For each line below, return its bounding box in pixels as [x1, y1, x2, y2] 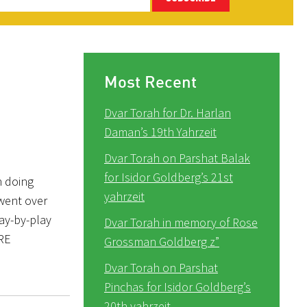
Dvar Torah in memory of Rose [104, 214, 258, 230]
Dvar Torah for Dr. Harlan [104, 104, 231, 121]
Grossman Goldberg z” [104, 233, 219, 249]
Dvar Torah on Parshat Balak [104, 149, 250, 166]
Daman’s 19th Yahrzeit [104, 123, 217, 140]
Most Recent [104, 71, 197, 92]
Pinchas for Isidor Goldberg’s [104, 278, 251, 295]
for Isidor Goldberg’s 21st [104, 169, 233, 185]
